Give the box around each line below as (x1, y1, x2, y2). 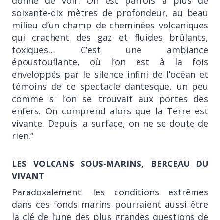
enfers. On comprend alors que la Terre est (12, 105, 208, 117)
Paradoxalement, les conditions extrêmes (12, 186, 208, 198)
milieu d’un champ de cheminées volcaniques (12, 19, 208, 31)
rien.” (12, 129, 33, 141)
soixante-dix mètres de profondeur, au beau (12, 6, 208, 19)
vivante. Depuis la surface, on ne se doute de (12, 117, 208, 129)
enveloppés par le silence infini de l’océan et (12, 68, 208, 80)
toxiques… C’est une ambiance (12, 43, 208, 55)
